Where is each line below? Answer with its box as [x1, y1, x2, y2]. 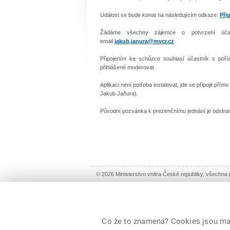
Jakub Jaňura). [100, 90, 138, 97]
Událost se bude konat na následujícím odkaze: [100, 11, 220, 18]
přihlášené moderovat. [100, 64, 156, 70]
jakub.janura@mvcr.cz [114, 37, 174, 44]
